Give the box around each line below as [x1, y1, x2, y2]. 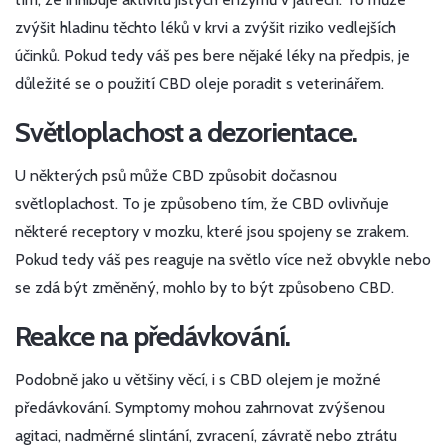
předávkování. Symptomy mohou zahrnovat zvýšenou [15, 398, 385, 418]
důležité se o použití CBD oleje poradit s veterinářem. [15, 74, 384, 94]
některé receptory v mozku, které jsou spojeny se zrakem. [15, 222, 409, 242]
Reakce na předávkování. [15, 319, 290, 354]
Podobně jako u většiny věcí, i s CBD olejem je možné [15, 370, 381, 390]
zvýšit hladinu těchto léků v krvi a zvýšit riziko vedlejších [15, 18, 396, 38]
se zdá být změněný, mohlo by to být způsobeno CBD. [15, 278, 394, 298]
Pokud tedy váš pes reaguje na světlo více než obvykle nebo [15, 250, 431, 270]
